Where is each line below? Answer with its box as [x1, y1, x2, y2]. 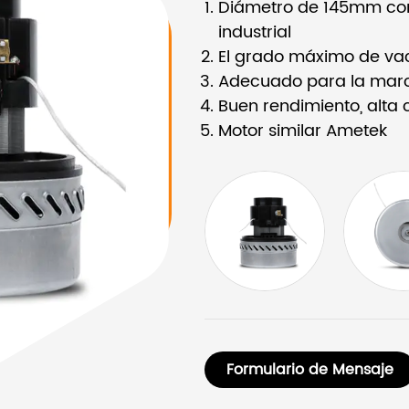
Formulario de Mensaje [226, 358, 393, 382]
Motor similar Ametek [218, 118, 387, 144]
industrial [218, 19, 291, 46]
